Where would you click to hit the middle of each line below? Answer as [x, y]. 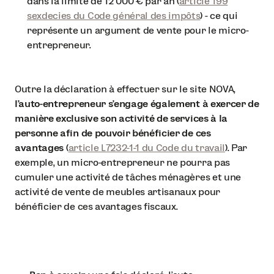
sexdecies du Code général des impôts [114, 15]
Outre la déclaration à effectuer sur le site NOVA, [125, 89]
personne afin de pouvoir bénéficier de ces [113, 133]
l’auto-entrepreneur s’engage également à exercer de [137, 103]
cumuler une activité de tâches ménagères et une [128, 177]
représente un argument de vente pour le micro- [138, 30]
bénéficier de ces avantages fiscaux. [96, 206]
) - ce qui [219, 15]
